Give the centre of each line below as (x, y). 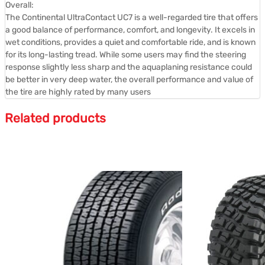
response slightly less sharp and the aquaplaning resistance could (129, 67)
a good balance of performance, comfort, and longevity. (110, 30)
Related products (55, 118)
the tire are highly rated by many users (78, 92)
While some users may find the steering (173, 54)
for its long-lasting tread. (52, 54)
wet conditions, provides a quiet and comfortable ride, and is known (130, 42)
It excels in (235, 30)
